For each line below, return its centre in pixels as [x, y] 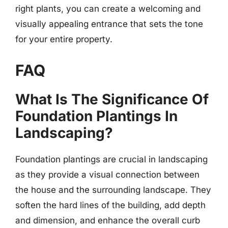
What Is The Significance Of [112, 99]
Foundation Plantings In [96, 116]
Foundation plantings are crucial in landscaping [111, 159]
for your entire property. [64, 39]
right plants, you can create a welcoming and [108, 8]
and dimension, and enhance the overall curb [108, 220]
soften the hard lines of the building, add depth [110, 205]
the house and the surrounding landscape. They [113, 190]
